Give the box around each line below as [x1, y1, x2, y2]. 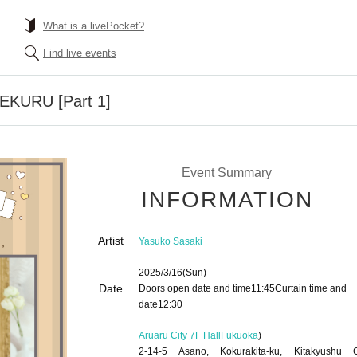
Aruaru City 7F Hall [139, 330, 221, 341]
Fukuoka [221, 330, 258, 341]
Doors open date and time [139, 283, 251, 294]
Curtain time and [275, 283, 347, 294]
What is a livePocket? [43, 20, 144, 32]
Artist [98, 234, 124, 247]
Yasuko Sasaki [139, 235, 202, 247]
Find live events [43, 47, 116, 59]
